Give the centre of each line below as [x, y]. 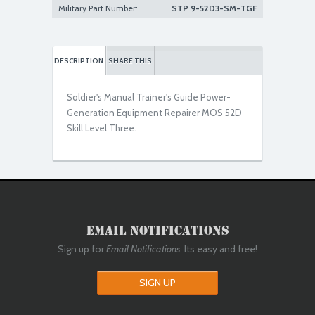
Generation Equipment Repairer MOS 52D [154, 112]
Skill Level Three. [102, 128]
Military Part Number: [98, 8]
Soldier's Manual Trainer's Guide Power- [149, 97]
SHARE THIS [130, 61]
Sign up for [82, 249]
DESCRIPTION [79, 61]
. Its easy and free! [219, 249]
